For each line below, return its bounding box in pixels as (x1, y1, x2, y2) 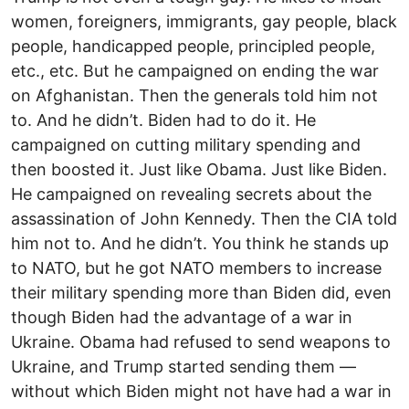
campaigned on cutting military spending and (11, 134, 361, 154)
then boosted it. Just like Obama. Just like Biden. (11, 159, 387, 179)
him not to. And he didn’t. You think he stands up (11, 233, 389, 253)
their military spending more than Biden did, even (11, 282, 392, 302)
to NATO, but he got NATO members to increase (11, 257, 382, 278)
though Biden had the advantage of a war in (11, 307, 352, 327)
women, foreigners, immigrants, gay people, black (11, 11, 397, 31)
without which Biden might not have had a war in (11, 381, 392, 401)
